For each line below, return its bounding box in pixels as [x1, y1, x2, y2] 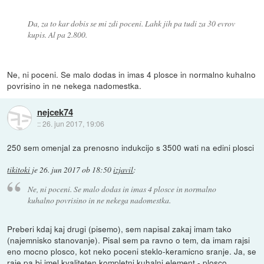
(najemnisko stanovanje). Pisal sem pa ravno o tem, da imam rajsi [7, 234, 250, 246]
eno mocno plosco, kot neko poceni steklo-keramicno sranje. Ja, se [7, 245, 257, 258]
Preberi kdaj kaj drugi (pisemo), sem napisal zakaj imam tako [7, 223, 232, 235]
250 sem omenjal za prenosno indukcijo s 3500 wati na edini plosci [7, 141, 255, 153]
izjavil [113, 164, 134, 175]
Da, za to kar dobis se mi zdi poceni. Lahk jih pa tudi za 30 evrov [27, 17, 235, 29]
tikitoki [7, 164, 31, 175]
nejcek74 [37, 105, 73, 119]
